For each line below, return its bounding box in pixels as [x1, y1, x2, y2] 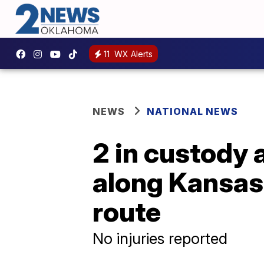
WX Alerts [112, 48, 153, 59]
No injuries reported [93, 229, 227, 248]
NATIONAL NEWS [147, 105, 238, 118]
